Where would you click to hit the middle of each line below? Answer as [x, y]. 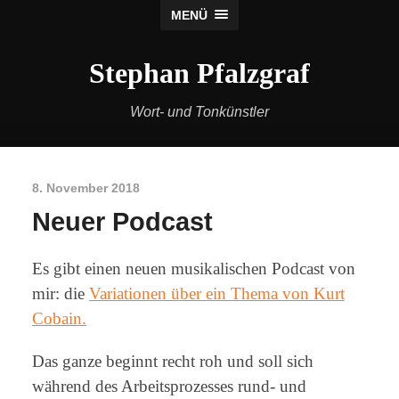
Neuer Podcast [122, 221]
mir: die [60, 294]
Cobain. [59, 319]
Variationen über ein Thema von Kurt [216, 294]
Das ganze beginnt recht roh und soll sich [172, 361]
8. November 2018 [85, 187]
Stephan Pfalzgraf [199, 73]
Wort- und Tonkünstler [199, 112]
